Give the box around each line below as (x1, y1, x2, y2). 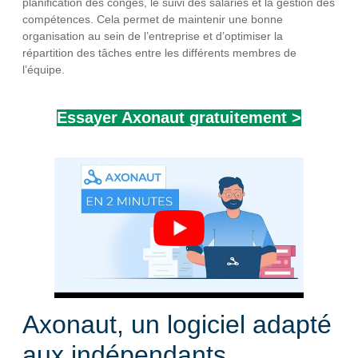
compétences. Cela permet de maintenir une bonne (22, 12, 283, 26)
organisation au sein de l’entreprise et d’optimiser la (22, 29, 283, 42)
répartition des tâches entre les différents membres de (22, 46, 296, 59)
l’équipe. (22, 62, 65, 76)
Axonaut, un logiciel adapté (22, 310, 332, 340)
